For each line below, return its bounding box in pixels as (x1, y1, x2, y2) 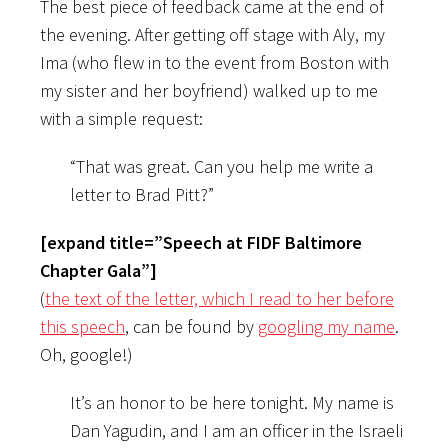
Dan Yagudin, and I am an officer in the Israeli (70, 418, 403, 442)
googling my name (258, 314, 395, 338)
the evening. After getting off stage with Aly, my (40, 22, 385, 46)
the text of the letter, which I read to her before (45, 286, 394, 310)
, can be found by (125, 314, 258, 338)
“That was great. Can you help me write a (70, 154, 373, 178)
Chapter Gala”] (40, 258, 157, 282)
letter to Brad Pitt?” (70, 182, 214, 206)
